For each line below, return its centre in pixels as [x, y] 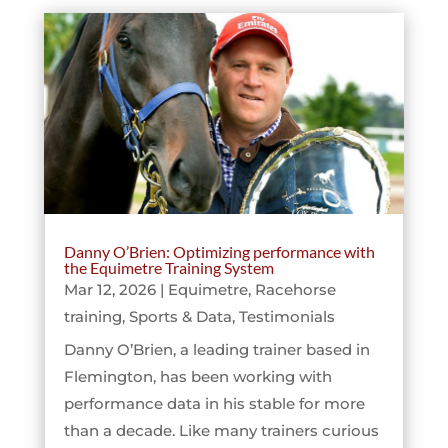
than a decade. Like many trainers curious [221, 431]
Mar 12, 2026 [109, 290]
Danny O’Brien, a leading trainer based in [216, 350]
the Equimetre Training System [168, 268]
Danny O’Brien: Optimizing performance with [219, 252]
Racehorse [295, 290]
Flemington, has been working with [197, 377]
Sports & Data [180, 317]
